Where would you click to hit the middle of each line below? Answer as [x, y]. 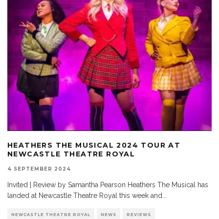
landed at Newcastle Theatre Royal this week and [85, 195]
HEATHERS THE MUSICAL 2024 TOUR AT [94, 145]
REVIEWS [139, 214]
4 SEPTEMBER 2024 [39, 169]
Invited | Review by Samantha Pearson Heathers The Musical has [108, 185]
